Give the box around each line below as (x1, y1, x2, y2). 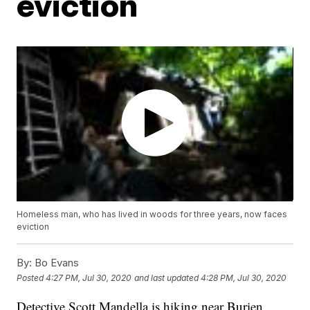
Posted (17, 272, 46, 283)
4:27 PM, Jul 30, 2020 (46, 272, 132, 283)
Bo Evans (32, 256, 80, 270)
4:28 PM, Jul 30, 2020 (201, 272, 287, 283)
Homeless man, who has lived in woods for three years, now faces (17, 209, 288, 220)
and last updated (134, 272, 199, 283)
